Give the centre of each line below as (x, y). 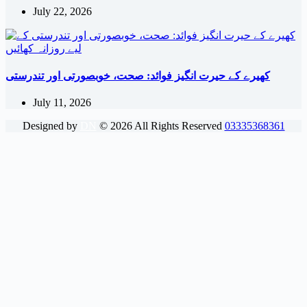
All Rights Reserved (178, 126)
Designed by (51, 126)
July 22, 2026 (62, 11)
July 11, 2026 (62, 103)
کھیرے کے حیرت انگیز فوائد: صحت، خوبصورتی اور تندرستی (138, 76)
